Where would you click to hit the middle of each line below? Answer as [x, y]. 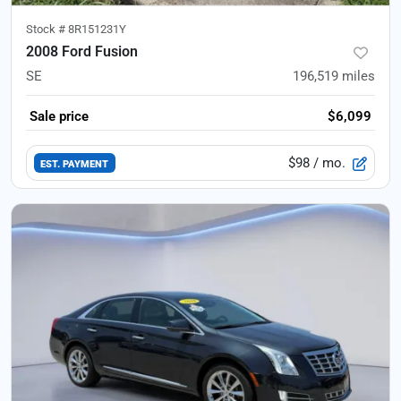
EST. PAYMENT [75, 163]
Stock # [47, 29]
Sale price [59, 116]
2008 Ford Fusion [82, 51]
